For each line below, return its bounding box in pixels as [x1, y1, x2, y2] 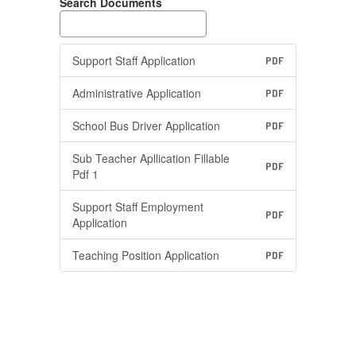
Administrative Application [72, 85, 201, 101]
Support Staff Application [72, 52, 195, 68]
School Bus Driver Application [72, 118, 220, 133]
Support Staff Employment [72, 199, 203, 215]
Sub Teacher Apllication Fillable [72, 150, 230, 166]
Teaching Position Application [72, 247, 219, 263]
